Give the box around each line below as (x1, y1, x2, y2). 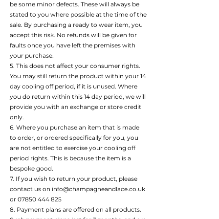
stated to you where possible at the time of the (10, 11, 147, 18)
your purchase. (10, 52, 54, 59)
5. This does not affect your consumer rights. (10, 62, 140, 69)
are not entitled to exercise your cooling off (10, 144, 135, 152)
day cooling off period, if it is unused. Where (10, 83, 137, 90)
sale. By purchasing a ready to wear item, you (10, 21, 143, 28)
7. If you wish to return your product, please (10, 175, 137, 182)
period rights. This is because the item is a (10, 154, 131, 162)
